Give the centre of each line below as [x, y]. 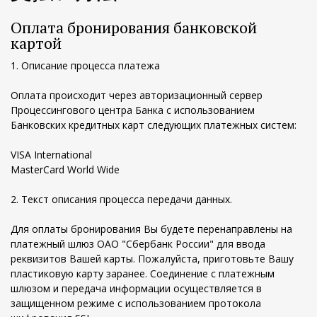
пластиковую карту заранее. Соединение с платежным [143, 273]
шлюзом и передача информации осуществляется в [136, 288]
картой [36, 43]
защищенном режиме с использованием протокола [136, 303]
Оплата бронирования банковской [134, 27]
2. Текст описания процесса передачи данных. [121, 199]
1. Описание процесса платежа [85, 65]
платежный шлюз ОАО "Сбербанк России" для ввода [138, 244]
